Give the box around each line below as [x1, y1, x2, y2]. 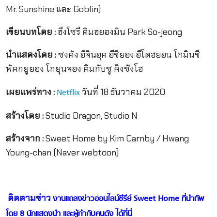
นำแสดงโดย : [5, 49, 56, 61]
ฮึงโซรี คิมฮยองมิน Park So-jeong [55, 26, 182, 38]
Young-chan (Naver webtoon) [5, 146, 119, 158]
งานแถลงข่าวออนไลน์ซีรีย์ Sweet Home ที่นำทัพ [52, 193, 204, 206]
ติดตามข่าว [5, 192, 53, 204]
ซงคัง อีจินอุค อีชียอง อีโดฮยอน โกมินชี [56, 49, 200, 61]
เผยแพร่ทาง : [5, 86, 55, 98]
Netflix [56, 86, 80, 99]
